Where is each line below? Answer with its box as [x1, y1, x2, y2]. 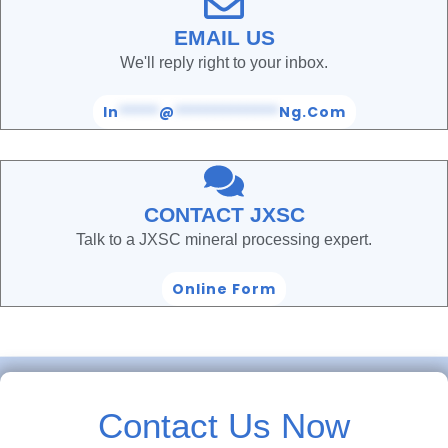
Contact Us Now [98, 405, 350, 445]
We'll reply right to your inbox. [120, 53, 328, 71]
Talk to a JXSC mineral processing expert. [76, 230, 372, 248]
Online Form [172, 278, 276, 299]
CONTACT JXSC [143, 202, 305, 226]
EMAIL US [173, 25, 275, 49]
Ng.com [278, 101, 346, 122]
